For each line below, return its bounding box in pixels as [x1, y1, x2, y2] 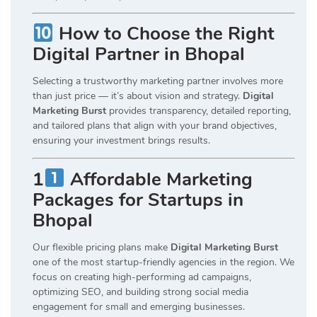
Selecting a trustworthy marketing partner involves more [33, 74, 283, 88]
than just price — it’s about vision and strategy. [33, 89, 243, 103]
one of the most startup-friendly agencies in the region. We [33, 255, 294, 269]
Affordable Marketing [64, 166, 253, 192]
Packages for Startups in [33, 187, 243, 212]
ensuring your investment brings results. [33, 134, 210, 148]
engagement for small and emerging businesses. [33, 299, 245, 313]
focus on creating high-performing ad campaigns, [33, 270, 251, 284]
